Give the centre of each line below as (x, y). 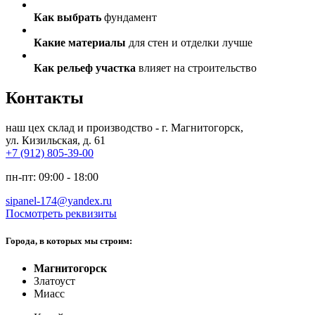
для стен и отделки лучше (189, 42)
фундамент (129, 17)
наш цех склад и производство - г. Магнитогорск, (124, 127)
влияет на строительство (196, 67)
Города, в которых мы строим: (69, 240)
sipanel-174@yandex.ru (59, 200)
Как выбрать (67, 17)
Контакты (45, 97)
